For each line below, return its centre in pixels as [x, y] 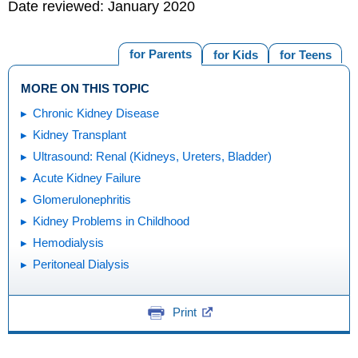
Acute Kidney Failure [87, 177]
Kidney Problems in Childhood [111, 221]
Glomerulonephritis [82, 199]
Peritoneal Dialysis [81, 264]
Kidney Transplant [80, 134]
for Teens [305, 55]
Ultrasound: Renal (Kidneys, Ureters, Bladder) [152, 156]
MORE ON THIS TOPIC [85, 88]
